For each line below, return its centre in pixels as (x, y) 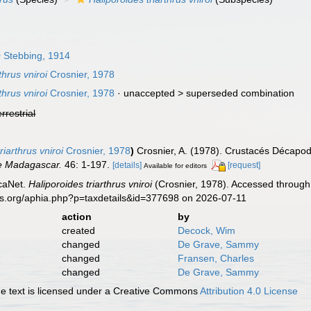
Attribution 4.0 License (249, 291)
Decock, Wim (206, 230)
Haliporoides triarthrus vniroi (91, 184)
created (78, 230)
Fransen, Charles (216, 258)
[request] (244, 165)
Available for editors (176, 166)
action (76, 216)
